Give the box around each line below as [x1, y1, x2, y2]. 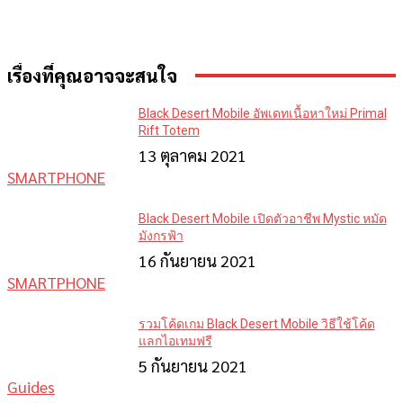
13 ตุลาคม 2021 [138, 145, 246, 166]
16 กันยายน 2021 [138, 249, 256, 271]
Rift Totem [138, 123, 200, 139]
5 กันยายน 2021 [138, 354, 247, 376]
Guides [7, 376, 55, 398]
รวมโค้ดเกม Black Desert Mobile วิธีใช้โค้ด [138, 316, 375, 331]
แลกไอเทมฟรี [138, 333, 212, 348]
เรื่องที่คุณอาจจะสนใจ [7, 64, 177, 88]
